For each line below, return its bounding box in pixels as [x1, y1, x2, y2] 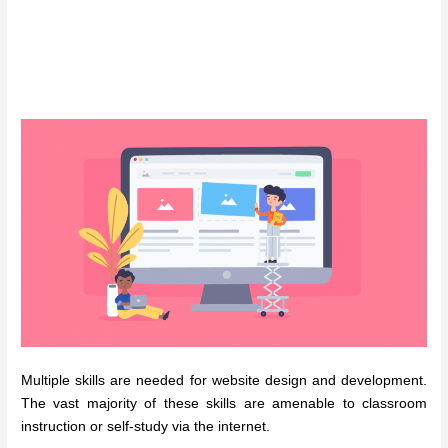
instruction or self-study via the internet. [21, 418, 271, 434]
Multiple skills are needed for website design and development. [21, 372, 427, 388]
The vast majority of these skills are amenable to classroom [21, 395, 427, 411]
